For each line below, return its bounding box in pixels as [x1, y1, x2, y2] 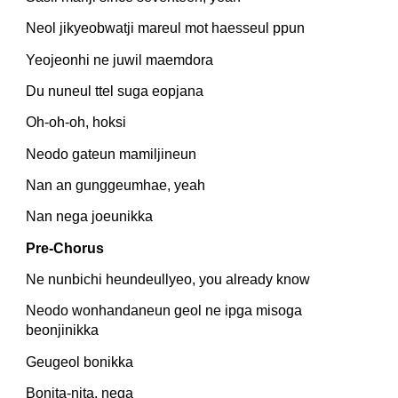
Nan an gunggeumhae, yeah [26, 177, 206, 193]
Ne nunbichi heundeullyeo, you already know [26, 271, 311, 287]
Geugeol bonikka [26, 354, 134, 370]
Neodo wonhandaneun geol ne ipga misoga [26, 303, 303, 319]
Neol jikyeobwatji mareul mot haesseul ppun [26, 20, 306, 36]
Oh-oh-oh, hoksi [26, 115, 127, 131]
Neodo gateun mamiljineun [26, 146, 197, 162]
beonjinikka [26, 322, 99, 338]
